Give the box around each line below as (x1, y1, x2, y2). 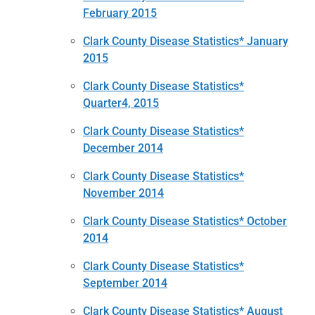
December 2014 (83, 141, 163, 155)
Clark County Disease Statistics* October (83, 214, 287, 228)
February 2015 (83, 6, 157, 20)
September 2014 (83, 276, 167, 290)
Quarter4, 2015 (83, 96, 159, 110)
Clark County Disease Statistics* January (83, 34, 288, 48)
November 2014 (83, 186, 164, 200)
